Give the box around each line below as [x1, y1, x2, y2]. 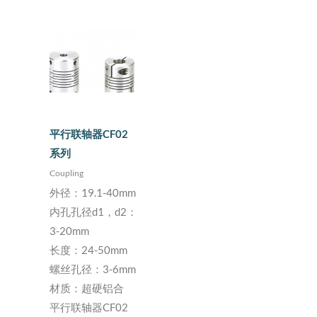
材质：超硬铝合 [50, 282, 124, 295]
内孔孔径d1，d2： [50, 206, 137, 219]
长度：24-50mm [50, 244, 127, 257]
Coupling [50, 168, 83, 179]
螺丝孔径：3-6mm [50, 263, 136, 276]
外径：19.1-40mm [50, 187, 136, 200]
